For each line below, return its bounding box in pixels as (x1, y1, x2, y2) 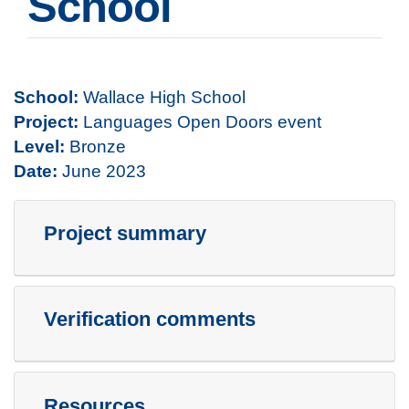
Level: (14, 136, 65, 157)
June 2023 (62, 161, 146, 182)
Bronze (65, 136, 126, 157)
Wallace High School (79, 87, 246, 108)
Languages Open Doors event (79, 111, 321, 132)
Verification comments (44, 308, 256, 331)
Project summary (44, 222, 206, 246)
